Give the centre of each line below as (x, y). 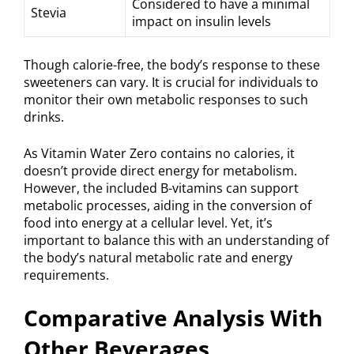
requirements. (66, 275)
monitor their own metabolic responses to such (166, 100)
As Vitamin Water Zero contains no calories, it (159, 154)
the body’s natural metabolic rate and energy (158, 258)
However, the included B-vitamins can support (161, 188)
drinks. (44, 117)
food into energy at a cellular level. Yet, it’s (148, 223)
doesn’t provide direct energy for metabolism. (160, 171)
